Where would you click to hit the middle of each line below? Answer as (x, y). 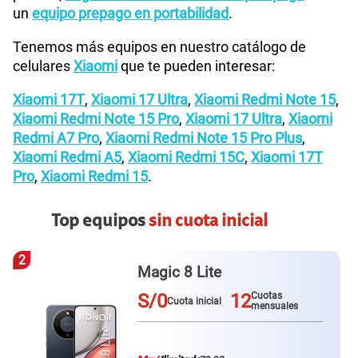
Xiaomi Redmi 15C (186, 157)
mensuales (274, 306)
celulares (43, 66)
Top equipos (100, 222)
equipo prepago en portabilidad (130, 14)
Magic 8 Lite (179, 272)
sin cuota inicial (208, 222)
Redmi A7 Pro (56, 138)
